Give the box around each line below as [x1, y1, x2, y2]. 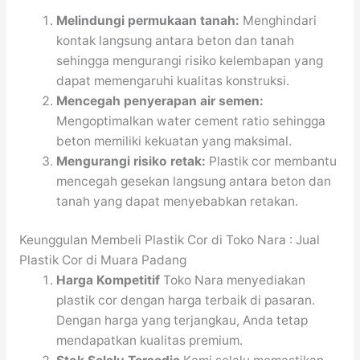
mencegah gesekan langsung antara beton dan [56, 174, 332, 190]
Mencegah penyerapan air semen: [56, 93, 264, 109]
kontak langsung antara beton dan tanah [56, 33, 295, 49]
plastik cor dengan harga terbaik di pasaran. [56, 292, 316, 309]
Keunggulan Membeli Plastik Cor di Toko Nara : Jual [18, 232, 320, 248]
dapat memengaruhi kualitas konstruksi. [56, 73, 290, 89]
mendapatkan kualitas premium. [56, 333, 243, 349]
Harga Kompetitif [56, 272, 161, 288]
